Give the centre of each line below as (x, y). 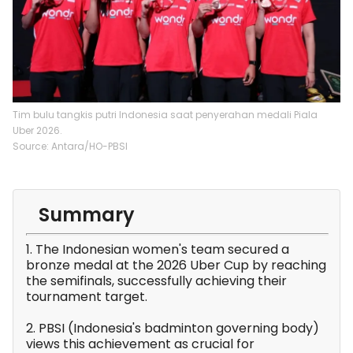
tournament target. (87, 297)
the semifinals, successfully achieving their (156, 281)
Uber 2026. (37, 131)
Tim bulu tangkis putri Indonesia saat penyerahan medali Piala (165, 115)
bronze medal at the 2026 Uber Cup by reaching (176, 266)
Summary (87, 215)
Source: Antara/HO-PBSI (70, 147)
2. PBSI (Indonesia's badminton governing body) (173, 329)
